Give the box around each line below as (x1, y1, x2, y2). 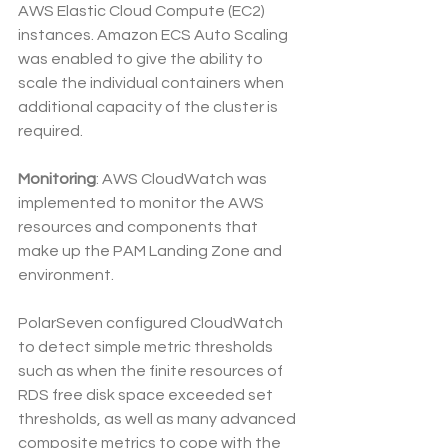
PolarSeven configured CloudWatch (18, 315, 286, 332)
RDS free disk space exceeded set (18, 387, 276, 404)
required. (18, 123, 83, 140)
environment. (18, 267, 117, 284)
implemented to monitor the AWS (18, 195, 267, 212)
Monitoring (18, 171, 96, 188)
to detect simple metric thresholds (18, 339, 276, 356)
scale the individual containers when (18, 75, 287, 92)
